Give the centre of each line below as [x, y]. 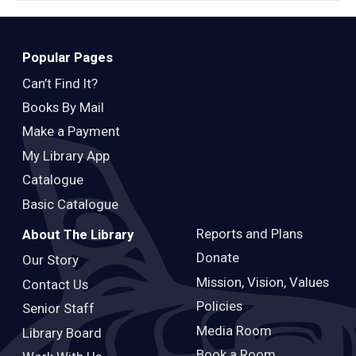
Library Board [62, 333]
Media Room [234, 330]
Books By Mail [63, 108]
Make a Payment [71, 132]
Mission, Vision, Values [262, 282]
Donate [217, 258]
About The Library [78, 235]
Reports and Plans [249, 234]
